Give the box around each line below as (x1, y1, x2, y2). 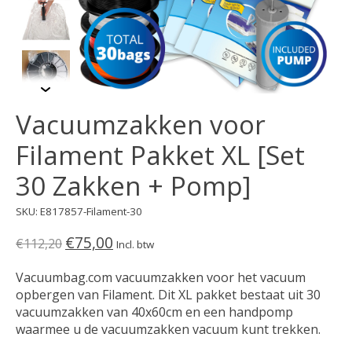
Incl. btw (116, 236, 154, 251)
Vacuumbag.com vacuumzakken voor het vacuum (16, 268, 306, 286)
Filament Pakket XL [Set (16, 137, 305, 174)
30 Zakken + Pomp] (16, 168, 251, 204)
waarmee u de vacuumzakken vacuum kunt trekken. (16, 320, 321, 338)
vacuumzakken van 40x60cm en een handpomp (16, 302, 293, 321)
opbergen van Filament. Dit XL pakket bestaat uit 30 (16, 285, 321, 303)
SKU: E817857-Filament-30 (16, 204, 142, 219)
